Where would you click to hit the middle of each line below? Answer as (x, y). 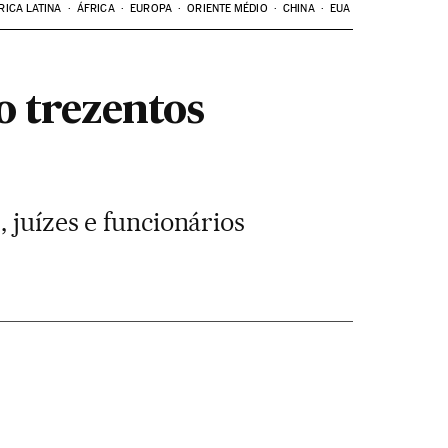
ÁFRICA (96, 8)
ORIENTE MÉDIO (227, 8)
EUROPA (151, 8)
